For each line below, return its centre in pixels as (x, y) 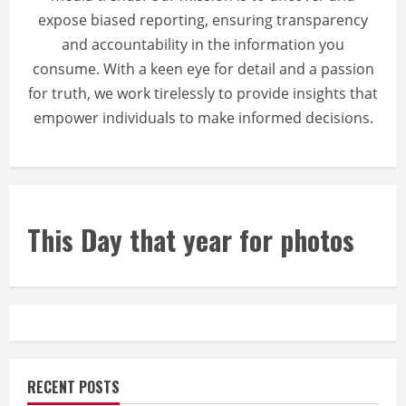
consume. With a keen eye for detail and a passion (203, 69)
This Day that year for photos (191, 240)
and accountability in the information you (203, 44)
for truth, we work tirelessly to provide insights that (203, 93)
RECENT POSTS (73, 387)
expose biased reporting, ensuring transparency (203, 20)
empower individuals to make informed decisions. (203, 118)
